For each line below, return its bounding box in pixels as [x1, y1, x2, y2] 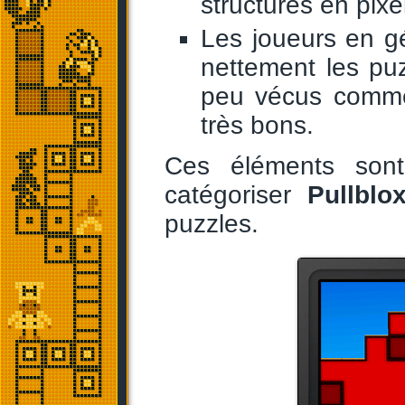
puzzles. [165, 210, 259, 238]
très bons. [201, 111, 314, 139]
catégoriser [165, 181, 307, 209]
